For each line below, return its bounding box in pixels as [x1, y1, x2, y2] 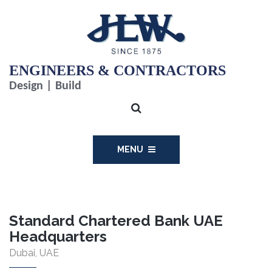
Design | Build [9, 80, 84, 92]
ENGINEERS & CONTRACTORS [9, 62, 226, 78]
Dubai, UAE [9, 247, 59, 259]
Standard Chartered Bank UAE [9, 212, 223, 230]
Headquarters [9, 228, 107, 246]
